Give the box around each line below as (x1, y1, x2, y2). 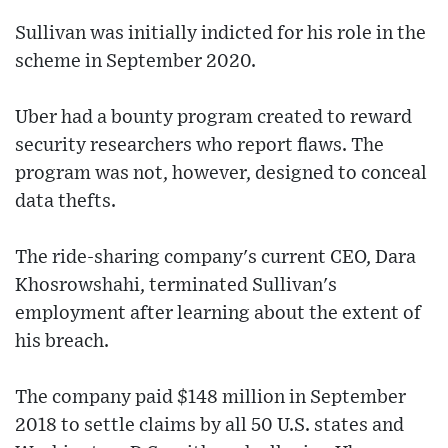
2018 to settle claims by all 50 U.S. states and (15, 416, 404, 436)
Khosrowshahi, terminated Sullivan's (15, 276, 337, 296)
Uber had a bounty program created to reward (15, 108, 412, 128)
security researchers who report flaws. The (15, 136, 384, 156)
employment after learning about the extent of (15, 304, 421, 324)
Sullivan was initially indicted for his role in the (15, 24, 426, 44)
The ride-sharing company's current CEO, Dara (15, 248, 416, 268)
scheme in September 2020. (15, 52, 256, 72)
